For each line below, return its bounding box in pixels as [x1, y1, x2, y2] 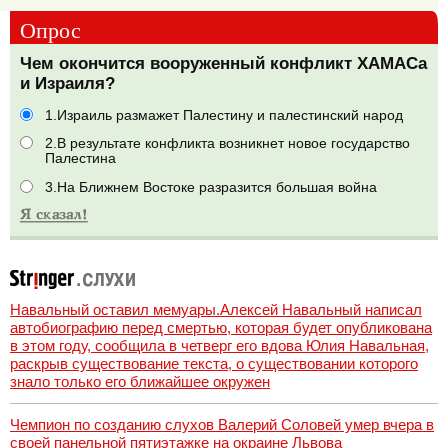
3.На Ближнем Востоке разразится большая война [45, 179, 377, 195]
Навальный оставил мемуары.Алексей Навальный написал [10, 300, 422, 318]
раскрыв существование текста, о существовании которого [10, 354, 418, 372]
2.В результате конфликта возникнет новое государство [45, 136, 410, 152]
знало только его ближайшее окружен [10, 372, 270, 390]
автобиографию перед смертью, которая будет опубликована [10, 318, 432, 336]
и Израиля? [20, 73, 115, 93]
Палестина [45, 151, 116, 167]
